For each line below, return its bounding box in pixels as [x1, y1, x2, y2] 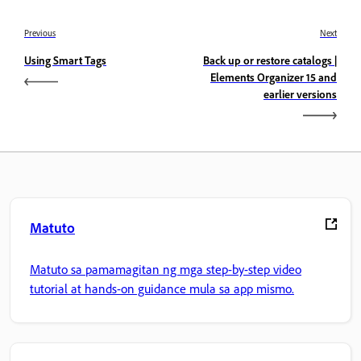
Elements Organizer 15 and [210, 69, 337, 84]
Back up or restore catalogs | [203, 52, 337, 67]
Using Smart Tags [24, 52, 106, 67]
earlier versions [263, 86, 337, 101]
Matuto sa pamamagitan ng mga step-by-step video [30, 261, 301, 278]
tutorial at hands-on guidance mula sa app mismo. [30, 280, 294, 297]
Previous [24, 27, 56, 39]
